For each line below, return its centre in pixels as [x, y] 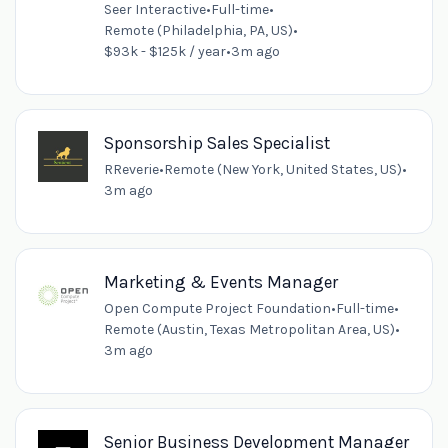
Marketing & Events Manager [220, 282]
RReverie [131, 170]
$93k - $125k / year [164, 51]
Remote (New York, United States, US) [282, 170]
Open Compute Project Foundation [217, 309]
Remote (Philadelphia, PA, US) [198, 30]
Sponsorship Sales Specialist [216, 143]
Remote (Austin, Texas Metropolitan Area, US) [249, 330]
